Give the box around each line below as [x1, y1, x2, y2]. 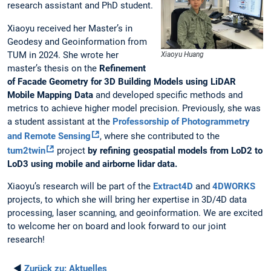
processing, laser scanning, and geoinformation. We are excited [7, 207, 263, 218]
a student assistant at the [7, 116, 113, 127]
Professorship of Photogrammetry [113, 116, 250, 127]
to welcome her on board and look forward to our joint [7, 220, 226, 232]
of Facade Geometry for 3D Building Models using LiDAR [7, 76, 236, 87]
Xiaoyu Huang [161, 50, 204, 59]
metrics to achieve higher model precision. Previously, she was [7, 102, 261, 114]
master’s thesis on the [7, 62, 99, 74]
